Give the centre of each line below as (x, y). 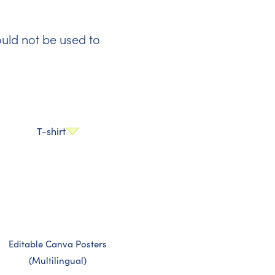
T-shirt (51, 131)
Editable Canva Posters (58, 244)
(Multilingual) (58, 260)
